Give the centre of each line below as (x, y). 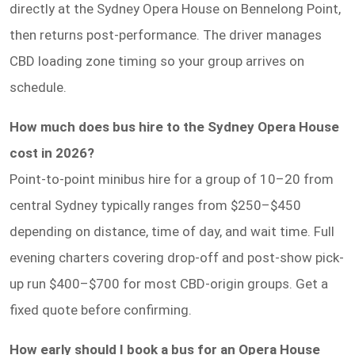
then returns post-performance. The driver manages (166, 34)
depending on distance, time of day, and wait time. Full (172, 231)
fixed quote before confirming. (101, 309)
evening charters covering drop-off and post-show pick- (177, 257)
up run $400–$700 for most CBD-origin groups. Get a (169, 283)
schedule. (38, 87)
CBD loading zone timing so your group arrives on (157, 61)
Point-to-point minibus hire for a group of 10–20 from (172, 179)
